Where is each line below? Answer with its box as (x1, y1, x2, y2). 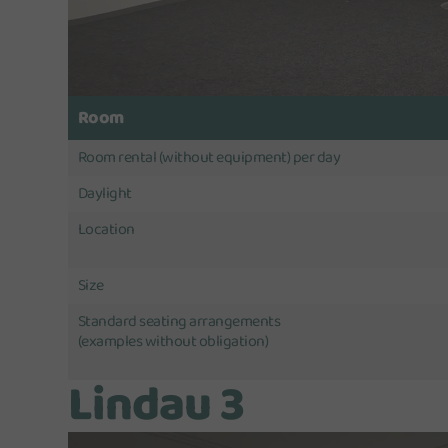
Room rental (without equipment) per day (77, 142, 341, 172)
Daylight (77, 178, 132, 208)
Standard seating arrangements (77, 306, 281, 336)
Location (77, 214, 135, 244)
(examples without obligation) (77, 326, 269, 356)
